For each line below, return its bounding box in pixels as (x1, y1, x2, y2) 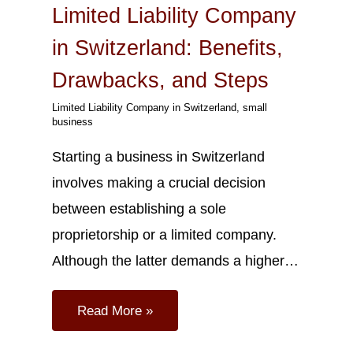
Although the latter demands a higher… (51, 252, 299, 269)
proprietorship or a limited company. (51, 226, 277, 243)
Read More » (76, 302, 153, 318)
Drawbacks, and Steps (51, 67, 269, 92)
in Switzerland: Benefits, (51, 35, 283, 60)
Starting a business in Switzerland (51, 148, 265, 165)
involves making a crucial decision (51, 174, 266, 191)
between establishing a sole (51, 200, 226, 217)
